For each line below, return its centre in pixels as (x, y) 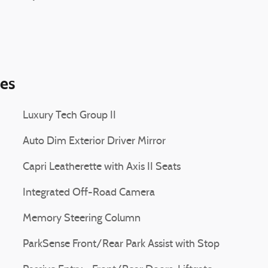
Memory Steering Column (82, 219)
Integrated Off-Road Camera (89, 193)
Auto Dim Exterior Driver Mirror (94, 141)
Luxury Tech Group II (69, 116)
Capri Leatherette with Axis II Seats (102, 167)
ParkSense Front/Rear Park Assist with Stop (121, 244)
